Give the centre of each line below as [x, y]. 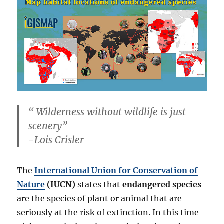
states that [99, 185]
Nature [31, 185]
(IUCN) [60, 185]
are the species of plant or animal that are [100, 199]
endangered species [162, 185]
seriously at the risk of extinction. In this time [108, 213]
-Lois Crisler [56, 140]
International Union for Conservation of [116, 171]
